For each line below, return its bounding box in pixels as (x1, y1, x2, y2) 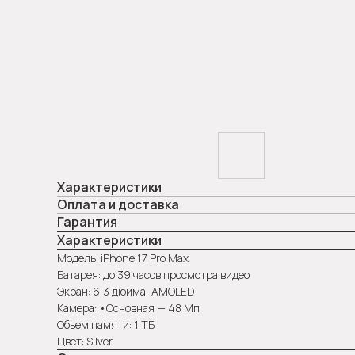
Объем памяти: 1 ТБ (57, 317, 155, 333)
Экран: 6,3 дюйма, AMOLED (57, 284, 195, 300)
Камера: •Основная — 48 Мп (57, 300, 200, 316)
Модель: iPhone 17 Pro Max (57, 250, 189, 266)
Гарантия (57, 213, 117, 231)
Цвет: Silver (57, 334, 113, 349)
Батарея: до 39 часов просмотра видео (57, 267, 250, 283)
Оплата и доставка (57, 196, 179, 214)
